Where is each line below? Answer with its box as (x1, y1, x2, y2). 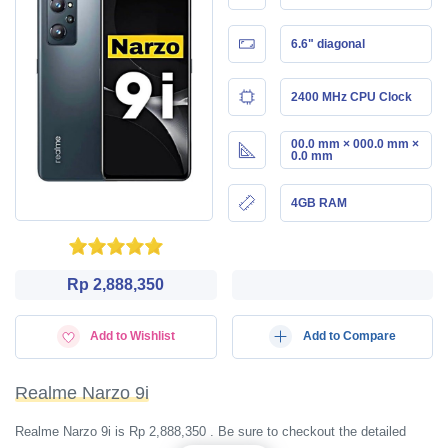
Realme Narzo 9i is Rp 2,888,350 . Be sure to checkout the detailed (15, 424, 406, 439)
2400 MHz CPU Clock (290, 89, 412, 104)
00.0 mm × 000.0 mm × (290, 136, 419, 151)
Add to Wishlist (90, 328, 175, 343)
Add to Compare (302, 328, 396, 343)
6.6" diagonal (290, 36, 365, 51)
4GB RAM (290, 195, 347, 210)
